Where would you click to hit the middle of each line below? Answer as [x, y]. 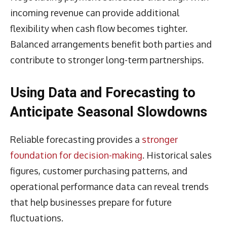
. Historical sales [177, 155]
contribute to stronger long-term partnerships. [107, 60]
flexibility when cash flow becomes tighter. [99, 28]
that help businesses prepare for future [91, 202]
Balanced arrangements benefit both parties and [111, 44]
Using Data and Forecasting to [103, 92]
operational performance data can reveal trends [109, 186]
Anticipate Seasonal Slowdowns [109, 112]
